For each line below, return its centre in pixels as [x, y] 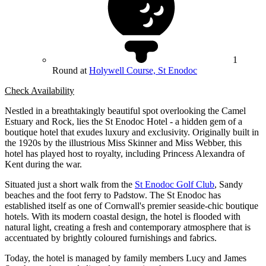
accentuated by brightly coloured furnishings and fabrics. [111, 238]
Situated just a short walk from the [70, 185]
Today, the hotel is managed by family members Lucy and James [126, 258]
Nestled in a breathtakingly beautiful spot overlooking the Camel [125, 111]
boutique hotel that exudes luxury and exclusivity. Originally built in [132, 132]
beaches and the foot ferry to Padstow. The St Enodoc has [113, 195]
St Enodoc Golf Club [175, 185]
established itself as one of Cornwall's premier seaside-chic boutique [132, 206]
